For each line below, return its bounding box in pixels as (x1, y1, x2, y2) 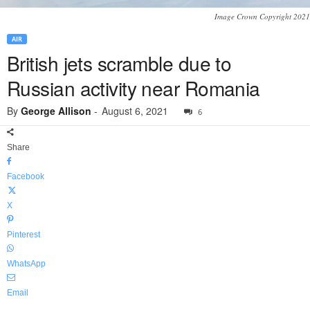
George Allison (21, 104, 91, 118)
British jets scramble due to (7, 49, 232, 77)
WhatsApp (7, 259, 46, 269)
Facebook (7, 172, 44, 182)
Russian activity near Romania (7, 74, 260, 102)
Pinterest (7, 230, 40, 240)
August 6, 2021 (102, 104, 168, 118)
